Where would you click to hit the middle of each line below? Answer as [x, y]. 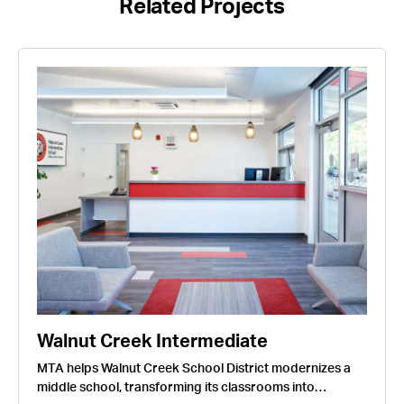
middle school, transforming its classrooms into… [182, 387]
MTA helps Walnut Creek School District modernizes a [194, 368]
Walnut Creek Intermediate [152, 341]
